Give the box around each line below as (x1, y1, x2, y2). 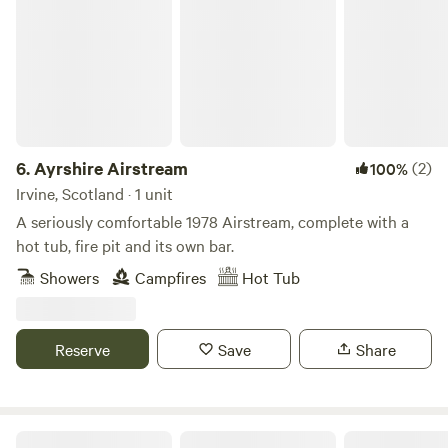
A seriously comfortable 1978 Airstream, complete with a (16, 210, 409, 232)
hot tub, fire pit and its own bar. (16, 234, 234, 256)
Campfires (135, 266, 206, 288)
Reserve (55, 338, 111, 360)
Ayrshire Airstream (34, 156, 188, 180)
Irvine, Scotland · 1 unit (16, 182, 173, 204)
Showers (40, 266, 99, 288)
